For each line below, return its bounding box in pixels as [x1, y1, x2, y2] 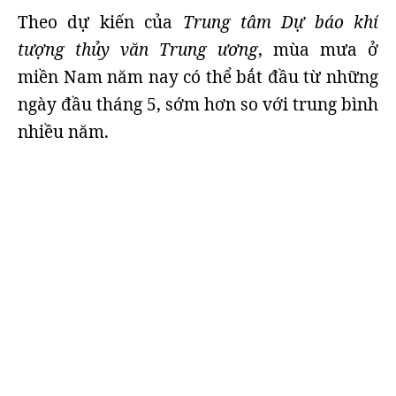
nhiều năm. [18, 120, 109, 143]
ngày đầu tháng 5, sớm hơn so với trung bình [18, 93, 378, 116]
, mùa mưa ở [258, 38, 378, 61]
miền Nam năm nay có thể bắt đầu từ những [18, 65, 378, 88]
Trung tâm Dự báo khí [182, 11, 378, 34]
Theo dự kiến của [18, 11, 183, 34]
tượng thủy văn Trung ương [18, 38, 258, 61]
